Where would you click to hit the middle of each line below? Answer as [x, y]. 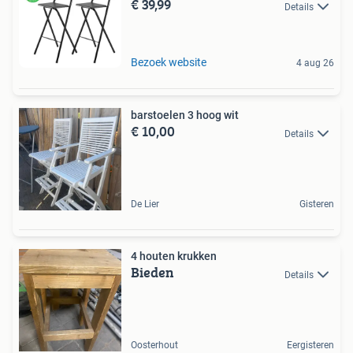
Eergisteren [310, 346]
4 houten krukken [174, 256]
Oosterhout [154, 346]
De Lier [145, 204]
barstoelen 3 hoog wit [185, 115]
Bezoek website [169, 63]
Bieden [152, 273]
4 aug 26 [315, 63]
